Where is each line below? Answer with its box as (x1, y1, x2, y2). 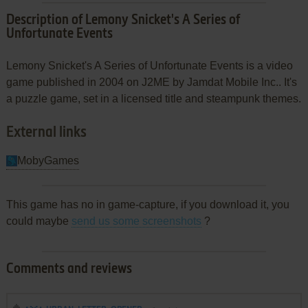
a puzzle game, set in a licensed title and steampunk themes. (5, 92, 301, 104)
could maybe (5, 214, 71, 227)
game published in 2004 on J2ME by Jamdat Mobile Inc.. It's (5, 76, 297, 88)
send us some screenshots (71, 214, 201, 227)
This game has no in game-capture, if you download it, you (5, 198, 289, 210)
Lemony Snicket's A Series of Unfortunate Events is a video (5, 59, 293, 71)
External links (5, 124, 87, 140)
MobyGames (16, 154, 79, 166)
